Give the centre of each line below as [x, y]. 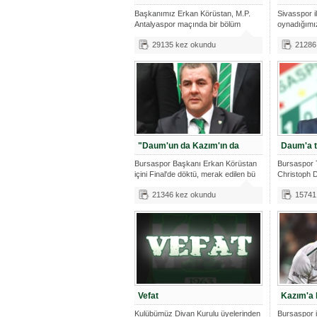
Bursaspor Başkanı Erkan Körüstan [196, 163]
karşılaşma [296, 35]
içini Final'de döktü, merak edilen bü [195, 174]
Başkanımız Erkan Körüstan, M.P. [192, 13]
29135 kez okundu [184, 45]
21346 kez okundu [184, 195]
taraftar [147, 35]
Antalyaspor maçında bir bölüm [188, 24]
